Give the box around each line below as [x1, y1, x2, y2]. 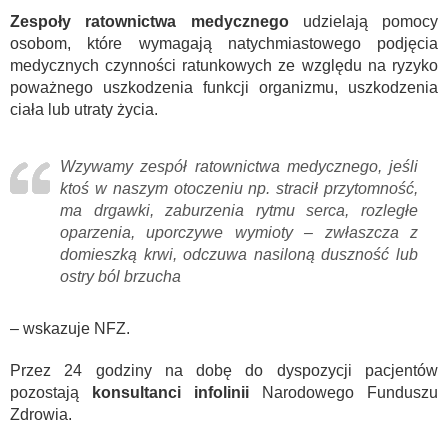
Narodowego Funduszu [249, 383, 438, 401]
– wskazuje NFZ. [10, 319, 130, 337]
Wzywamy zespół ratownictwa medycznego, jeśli [60, 157, 418, 175]
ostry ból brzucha [60, 267, 181, 285]
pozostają [10, 383, 92, 401]
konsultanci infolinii [92, 383, 249, 401]
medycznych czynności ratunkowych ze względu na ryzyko [10, 56, 438, 74]
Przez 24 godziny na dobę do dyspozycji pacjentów [10, 361, 438, 379]
